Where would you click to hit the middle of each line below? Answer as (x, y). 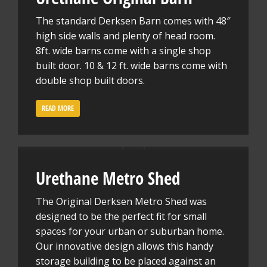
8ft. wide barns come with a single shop (123, 51)
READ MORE (58, 108)
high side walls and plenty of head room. (125, 36)
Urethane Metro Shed (108, 178)
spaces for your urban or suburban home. (130, 231)
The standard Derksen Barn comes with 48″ (133, 21)
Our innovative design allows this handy (125, 246)
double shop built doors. (90, 80)
